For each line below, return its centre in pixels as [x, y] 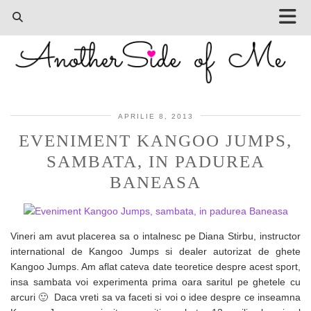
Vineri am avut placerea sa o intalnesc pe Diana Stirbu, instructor [155, 236]
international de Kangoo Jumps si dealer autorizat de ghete [155, 251]
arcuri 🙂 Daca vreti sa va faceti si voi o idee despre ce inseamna [155, 297]
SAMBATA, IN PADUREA [155, 161]
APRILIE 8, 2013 [155, 116]
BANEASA [155, 182]
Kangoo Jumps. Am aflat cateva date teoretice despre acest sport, [155, 266]
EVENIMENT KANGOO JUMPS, [155, 140]
